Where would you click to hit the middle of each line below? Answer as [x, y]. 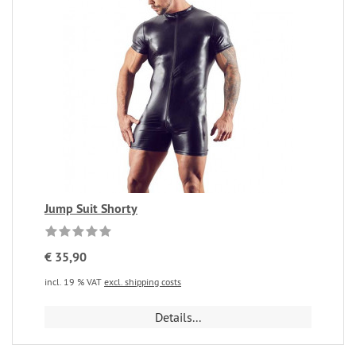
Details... [178, 317]
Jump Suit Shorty [91, 209]
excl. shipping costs [143, 282]
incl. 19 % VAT [74, 282]
